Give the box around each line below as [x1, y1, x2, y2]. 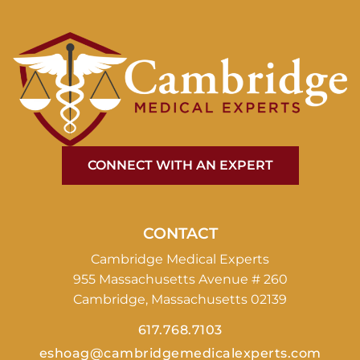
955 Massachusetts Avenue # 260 [72, 271, 288, 287]
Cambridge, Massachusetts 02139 [73, 291, 287, 307]
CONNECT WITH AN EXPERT [87, 157, 273, 173]
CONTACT [142, 223, 218, 243]
